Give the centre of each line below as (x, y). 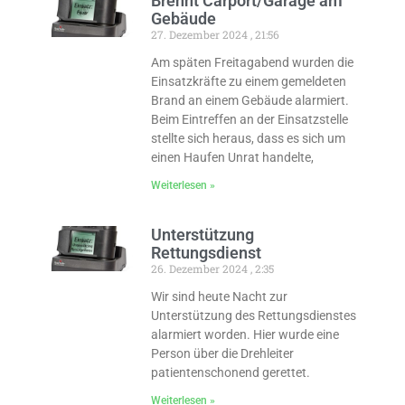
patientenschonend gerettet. (230, 372)
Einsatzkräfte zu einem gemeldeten (248, 81)
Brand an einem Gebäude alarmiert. (250, 100)
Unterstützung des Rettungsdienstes (253, 316)
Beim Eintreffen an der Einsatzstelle (249, 119)
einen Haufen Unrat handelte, (232, 157)
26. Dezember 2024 (200, 268)
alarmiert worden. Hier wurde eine (245, 334)
